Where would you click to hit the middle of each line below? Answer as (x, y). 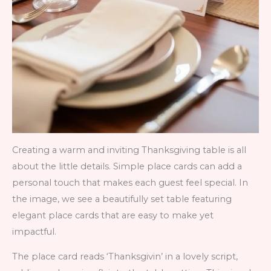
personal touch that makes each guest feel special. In (130, 182)
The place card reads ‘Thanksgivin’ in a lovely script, (125, 257)
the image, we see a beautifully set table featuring (122, 199)
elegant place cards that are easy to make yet (113, 215)
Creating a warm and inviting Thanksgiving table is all (129, 150)
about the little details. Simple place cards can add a (127, 166)
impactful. (34, 231)
